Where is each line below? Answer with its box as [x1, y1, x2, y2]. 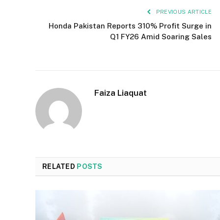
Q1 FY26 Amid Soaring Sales [110, 32, 212, 41]
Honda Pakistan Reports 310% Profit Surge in [49, 21, 212, 30]
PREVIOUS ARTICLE [154, 8, 212, 15]
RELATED [42, 162, 77, 170]
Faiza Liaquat [94, 87, 147, 98]
